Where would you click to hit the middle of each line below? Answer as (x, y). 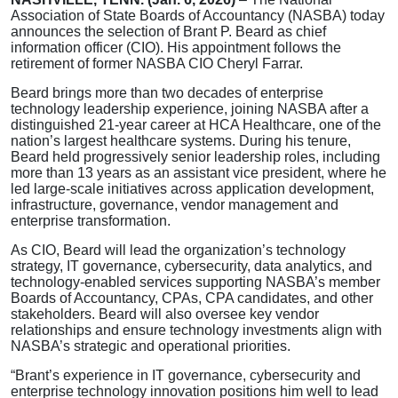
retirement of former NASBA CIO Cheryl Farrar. (157, 63)
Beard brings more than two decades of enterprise (167, 92)
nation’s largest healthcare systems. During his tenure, (181, 140)
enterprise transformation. (91, 220)
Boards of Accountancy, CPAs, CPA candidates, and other (192, 298)
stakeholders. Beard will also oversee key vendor (165, 314)
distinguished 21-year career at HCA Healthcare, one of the (196, 124)
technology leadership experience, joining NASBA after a (190, 108)
